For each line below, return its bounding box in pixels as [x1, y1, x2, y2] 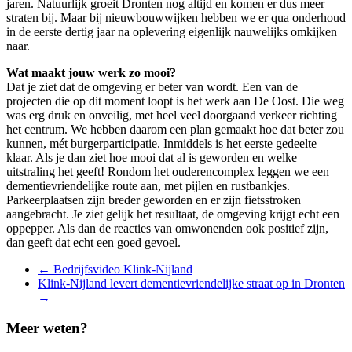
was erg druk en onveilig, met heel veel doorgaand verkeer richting [6, 108, 337, 123]
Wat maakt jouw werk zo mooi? [6, 66, 176, 80]
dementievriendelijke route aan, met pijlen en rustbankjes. [6, 179, 290, 193]
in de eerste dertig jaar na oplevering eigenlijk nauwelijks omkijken [6, 25, 337, 39]
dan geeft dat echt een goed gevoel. [6, 236, 181, 250]
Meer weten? [6, 320, 88, 337]
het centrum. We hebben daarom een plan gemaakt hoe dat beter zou [6, 123, 344, 137]
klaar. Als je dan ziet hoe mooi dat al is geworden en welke [6, 151, 297, 165]
